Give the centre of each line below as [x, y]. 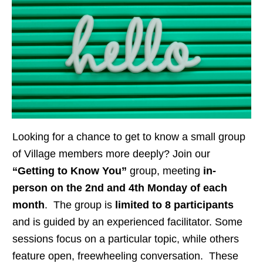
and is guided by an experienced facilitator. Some [127, 222]
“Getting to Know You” [70, 171]
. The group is [80, 205]
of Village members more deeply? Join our [111, 154]
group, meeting [165, 171]
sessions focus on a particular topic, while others [126, 239]
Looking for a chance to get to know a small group [129, 137]
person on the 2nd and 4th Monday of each [120, 188]
